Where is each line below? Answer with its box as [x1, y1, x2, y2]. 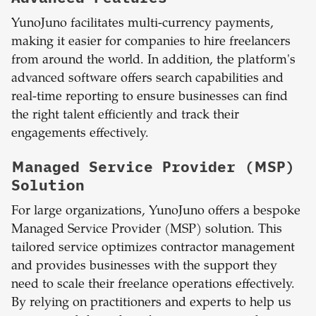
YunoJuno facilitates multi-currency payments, [11, 18, 274, 31]
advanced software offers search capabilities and [11, 73, 284, 86]
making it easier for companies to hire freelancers [11, 36, 291, 49]
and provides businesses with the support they [11, 260, 277, 274]
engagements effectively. [11, 128, 149, 141]
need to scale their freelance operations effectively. [11, 279, 295, 292]
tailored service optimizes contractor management [11, 242, 295, 255]
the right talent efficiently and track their [11, 109, 239, 123]
